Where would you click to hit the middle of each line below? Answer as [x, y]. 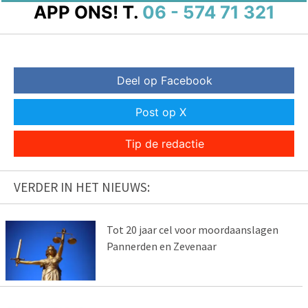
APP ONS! [76, 12]
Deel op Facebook [164, 81]
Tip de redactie [164, 144]
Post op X [161, 112]
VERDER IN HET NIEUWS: [82, 187]
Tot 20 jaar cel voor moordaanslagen [192, 230]
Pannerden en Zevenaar [161, 246]
